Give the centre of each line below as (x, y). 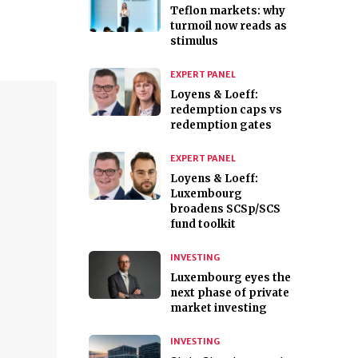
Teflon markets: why (228, 11)
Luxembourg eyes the (231, 278)
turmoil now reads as (229, 26)
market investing (219, 308)
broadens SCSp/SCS (225, 209)
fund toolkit (203, 225)
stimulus (194, 42)
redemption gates (221, 125)
